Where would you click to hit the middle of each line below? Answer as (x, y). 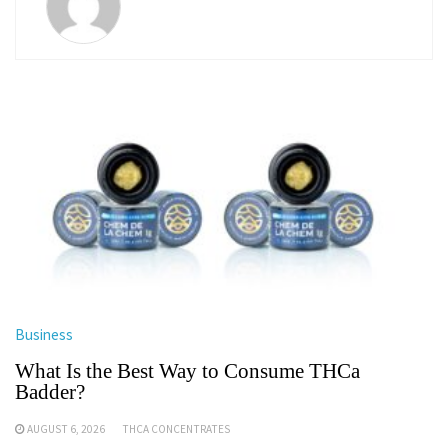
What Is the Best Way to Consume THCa (187, 371)
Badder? (50, 392)
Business (44, 334)
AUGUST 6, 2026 (66, 429)
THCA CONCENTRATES (176, 429)
